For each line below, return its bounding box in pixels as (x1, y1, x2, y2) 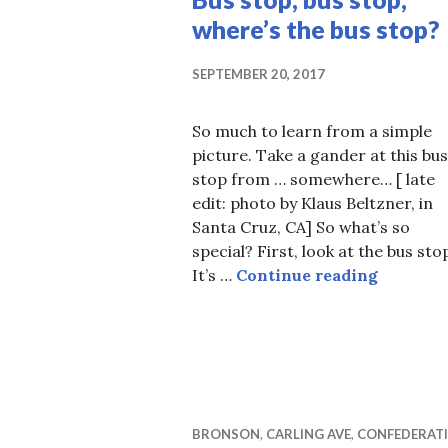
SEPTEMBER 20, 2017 (192, 66, 325, 83)
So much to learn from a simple (192, 121, 432, 142)
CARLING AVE (266, 426, 351, 443)
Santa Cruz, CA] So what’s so (192, 217, 410, 238)
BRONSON (192, 426, 260, 443)
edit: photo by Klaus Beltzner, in (192, 193, 433, 214)
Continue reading (236, 265, 378, 286)
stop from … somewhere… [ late (192, 169, 435, 190)
